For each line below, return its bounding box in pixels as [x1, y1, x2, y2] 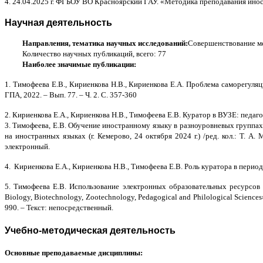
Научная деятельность [5, 17, 112, 28]
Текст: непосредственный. [26, 203, 113, 212]
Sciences [234, 192, 262, 201]
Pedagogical [137, 192, 177, 201]
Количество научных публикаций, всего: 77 [22, 49, 166, 58]
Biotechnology [34, 192, 82, 201]
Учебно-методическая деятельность [5, 225, 176, 235]
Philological [193, 192, 232, 201]
